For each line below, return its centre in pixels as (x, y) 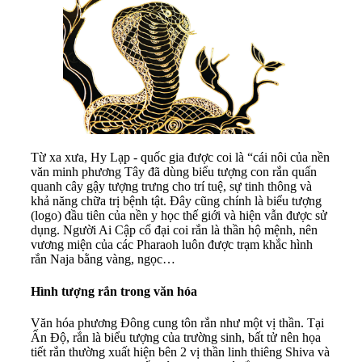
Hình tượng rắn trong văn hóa (114, 291)
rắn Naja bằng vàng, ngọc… (103, 259)
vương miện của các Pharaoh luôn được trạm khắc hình (172, 245)
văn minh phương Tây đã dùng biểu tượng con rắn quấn (174, 172)
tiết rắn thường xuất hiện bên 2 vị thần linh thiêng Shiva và (180, 351)
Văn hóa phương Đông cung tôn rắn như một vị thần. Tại (177, 322)
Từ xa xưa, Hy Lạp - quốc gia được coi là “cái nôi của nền (180, 158)
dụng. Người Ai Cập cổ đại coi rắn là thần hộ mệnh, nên (174, 230)
